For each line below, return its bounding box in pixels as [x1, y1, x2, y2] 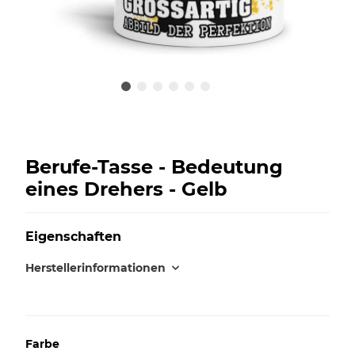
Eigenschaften [25, 228, 121, 244]
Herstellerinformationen [25, 260, 166, 275]
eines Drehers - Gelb [25, 177, 227, 200]
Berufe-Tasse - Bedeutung [25, 155, 283, 178]
